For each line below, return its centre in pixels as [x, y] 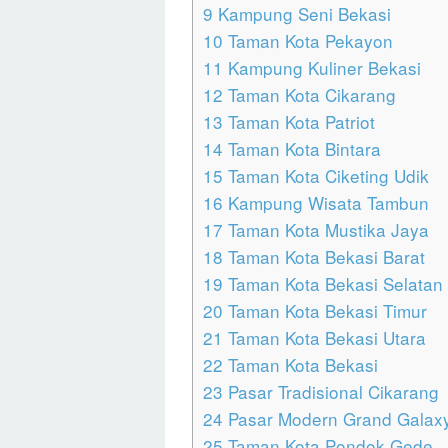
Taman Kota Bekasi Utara [324, 338]
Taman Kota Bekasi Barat [324, 257]
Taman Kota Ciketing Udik [326, 176]
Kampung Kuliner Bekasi [322, 68]
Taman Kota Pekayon [308, 41]
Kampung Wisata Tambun [326, 203]
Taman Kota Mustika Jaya [326, 230]
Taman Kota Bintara [302, 149]
